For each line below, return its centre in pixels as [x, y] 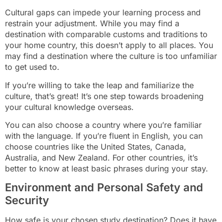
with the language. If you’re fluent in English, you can [104, 136]
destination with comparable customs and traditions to [106, 34]
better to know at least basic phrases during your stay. [107, 169]
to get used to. [32, 67]
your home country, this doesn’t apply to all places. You [109, 45]
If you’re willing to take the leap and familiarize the [99, 85]
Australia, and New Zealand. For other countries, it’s [101, 158]
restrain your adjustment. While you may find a [92, 24]
